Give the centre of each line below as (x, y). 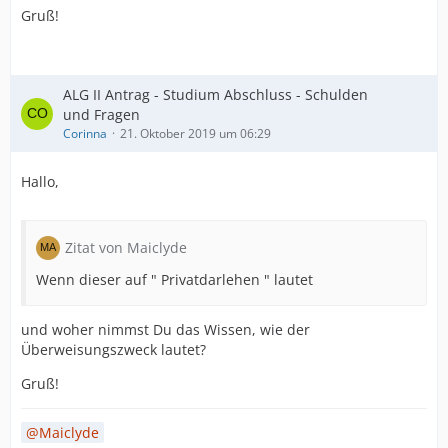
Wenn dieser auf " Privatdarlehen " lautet (174, 279)
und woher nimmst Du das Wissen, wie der (165, 329)
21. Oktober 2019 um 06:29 (195, 133)
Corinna (85, 133)
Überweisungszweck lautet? (113, 349)
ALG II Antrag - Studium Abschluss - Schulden (215, 94)
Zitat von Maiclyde (126, 247)
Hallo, (40, 181)
